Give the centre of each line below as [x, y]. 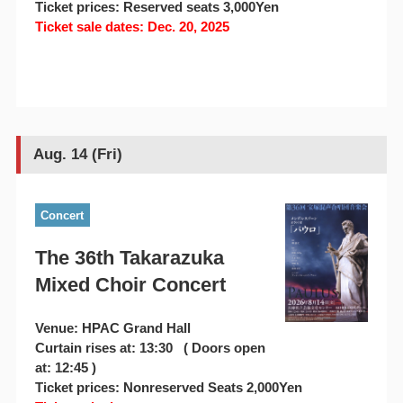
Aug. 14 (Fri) [77, 155]
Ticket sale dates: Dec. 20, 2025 [132, 26]
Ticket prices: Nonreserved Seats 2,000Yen [168, 387]
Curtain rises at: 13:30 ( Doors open [150, 347]
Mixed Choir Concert [130, 284]
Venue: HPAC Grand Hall [112, 327]
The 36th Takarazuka [129, 257]
